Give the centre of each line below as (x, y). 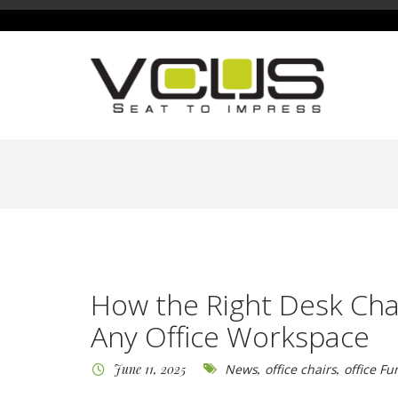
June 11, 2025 (147, 369)
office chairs (301, 369)
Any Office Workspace (230, 336)
